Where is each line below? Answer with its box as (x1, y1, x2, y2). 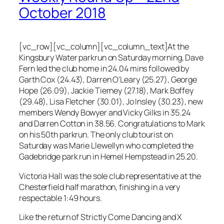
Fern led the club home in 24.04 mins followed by (19, 63, 189, 74)
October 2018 (19, 3, 106, 23)
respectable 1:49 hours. (19, 192, 102, 203)
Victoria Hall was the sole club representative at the (19, 170, 201, 181)
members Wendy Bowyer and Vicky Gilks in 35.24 (19, 107, 190, 118)
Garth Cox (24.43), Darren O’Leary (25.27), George (19, 74, 197, 85)
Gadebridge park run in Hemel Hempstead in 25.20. (19, 151, 198, 162)
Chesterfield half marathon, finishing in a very (19, 181, 180, 192)
